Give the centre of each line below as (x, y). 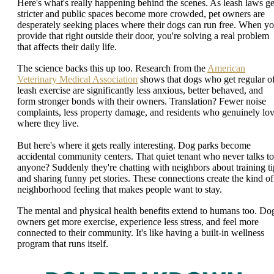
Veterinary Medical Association (77, 80)
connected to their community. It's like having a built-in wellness (141, 233)
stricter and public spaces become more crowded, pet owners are (141, 13)
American (226, 68)
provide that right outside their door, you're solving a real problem (143, 35)
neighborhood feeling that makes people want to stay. (120, 189)
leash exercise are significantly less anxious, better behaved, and (140, 91)
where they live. (48, 124)
